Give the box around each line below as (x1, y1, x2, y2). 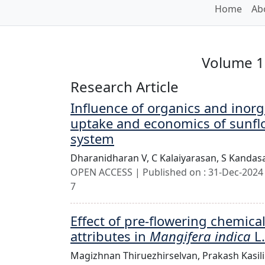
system (70, 130, 114, 147)
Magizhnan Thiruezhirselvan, (70, 249, 202, 262)
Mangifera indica (150, 227, 251, 245)
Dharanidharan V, (70, 151, 151, 164)
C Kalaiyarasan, (151, 151, 221, 164)
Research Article (70, 77, 179, 96)
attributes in (70, 227, 150, 245)
